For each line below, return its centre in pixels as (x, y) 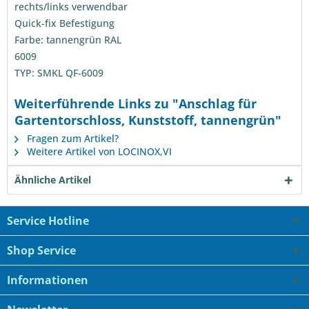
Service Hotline (48, 221)
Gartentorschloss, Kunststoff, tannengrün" (148, 120)
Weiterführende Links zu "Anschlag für (136, 103)
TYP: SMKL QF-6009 (59, 73)
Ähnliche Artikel (53, 180)
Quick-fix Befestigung (64, 23)
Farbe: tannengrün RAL (68, 40)
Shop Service (41, 250)
